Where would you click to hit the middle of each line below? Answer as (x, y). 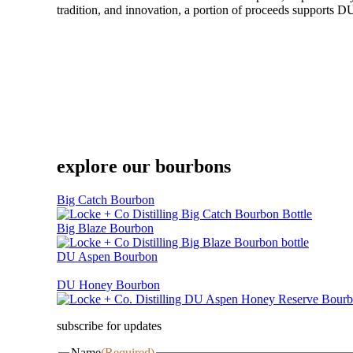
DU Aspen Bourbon (107, 256)
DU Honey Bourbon (108, 284)
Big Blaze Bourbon (105, 228)
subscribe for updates (109, 325)
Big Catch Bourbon (106, 199)
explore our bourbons (144, 166)
